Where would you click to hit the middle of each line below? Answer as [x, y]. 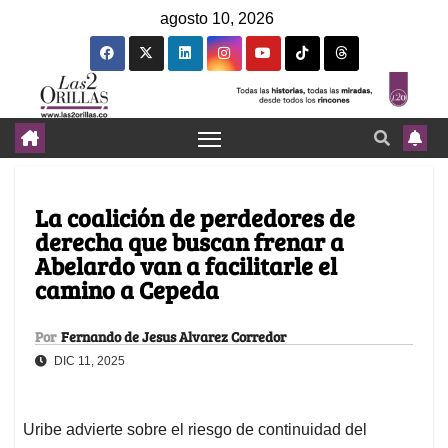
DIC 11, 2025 [88, 361]
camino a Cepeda [127, 290]
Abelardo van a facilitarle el [186, 266]
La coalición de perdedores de [195, 218]
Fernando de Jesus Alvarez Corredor [173, 337]
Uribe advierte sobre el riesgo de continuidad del [195, 430]
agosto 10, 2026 [216, 18]
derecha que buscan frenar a [189, 242]
